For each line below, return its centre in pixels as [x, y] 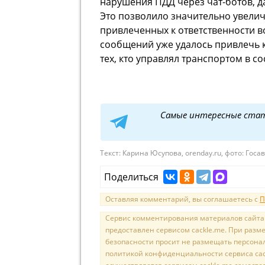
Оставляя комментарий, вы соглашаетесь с [182, 199]
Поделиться [134, 177]
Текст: [111, 153]
